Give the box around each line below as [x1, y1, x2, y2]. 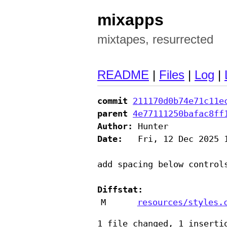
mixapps [97, 11, 164, 29]
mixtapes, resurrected [97, 32, 213, 46]
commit [97, 96, 128, 106]
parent [97, 108, 128, 119]
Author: [97, 121, 133, 132]
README [97, 68, 149, 82]
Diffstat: [97, 184, 143, 195]
